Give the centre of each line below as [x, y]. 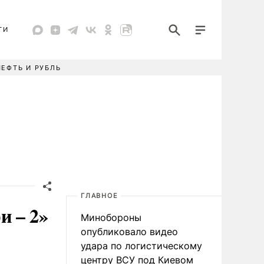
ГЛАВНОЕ [100, 196]
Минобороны [111, 217]
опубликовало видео [129, 232]
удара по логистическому [141, 246]
